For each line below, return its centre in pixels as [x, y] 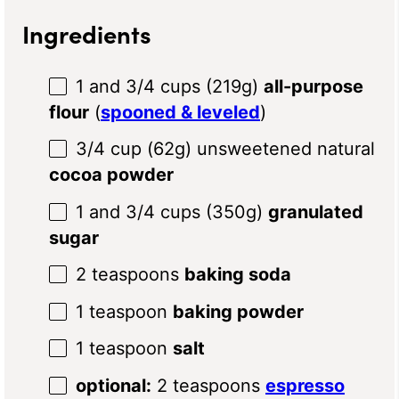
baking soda [238, 275]
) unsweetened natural [280, 149]
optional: [114, 385]
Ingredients [87, 33]
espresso [305, 385]
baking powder [238, 311]
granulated [316, 212]
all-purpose [313, 86]
